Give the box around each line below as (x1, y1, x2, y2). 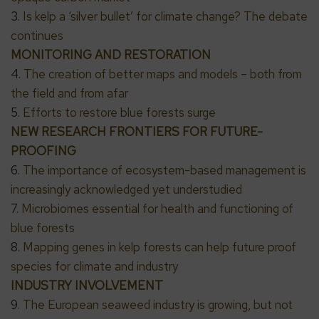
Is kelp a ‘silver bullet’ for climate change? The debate (23, 8, 308, 24)
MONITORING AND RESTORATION (11, 46, 211, 63)
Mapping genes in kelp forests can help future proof (23, 239, 296, 255)
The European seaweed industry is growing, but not (23, 296, 293, 313)
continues (11, 27, 63, 43)
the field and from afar (11, 85, 128, 101)
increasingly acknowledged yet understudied (11, 181, 242, 197)
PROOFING (11, 142, 76, 159)
